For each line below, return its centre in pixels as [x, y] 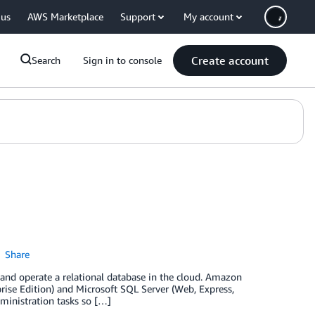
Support [138, 17]
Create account [230, 60]
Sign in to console [122, 60]
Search [46, 60]
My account [208, 17]
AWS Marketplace [65, 17]
